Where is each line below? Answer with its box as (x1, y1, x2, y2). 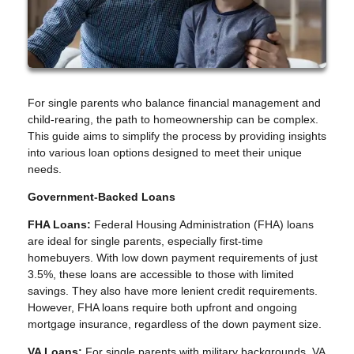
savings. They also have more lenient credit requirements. (28, 284, 318, 298)
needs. (28, 163, 62, 176)
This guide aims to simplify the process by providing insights (28, 130, 326, 143)
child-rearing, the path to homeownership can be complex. (28, 113, 318, 126)
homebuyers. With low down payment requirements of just (28, 251, 318, 265)
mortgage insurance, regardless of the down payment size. (28, 318, 322, 331)
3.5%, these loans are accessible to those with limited (28, 268, 294, 281)
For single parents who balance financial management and (28, 96, 321, 110)
